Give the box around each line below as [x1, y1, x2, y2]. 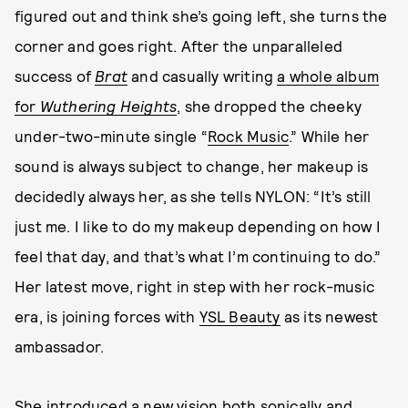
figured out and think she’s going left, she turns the [15, 6, 388, 25]
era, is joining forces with [15, 307, 199, 325]
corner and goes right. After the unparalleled [15, 36, 343, 55]
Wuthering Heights [39, 97, 178, 115]
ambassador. [15, 337, 105, 355]
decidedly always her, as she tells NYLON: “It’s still [15, 187, 372, 205]
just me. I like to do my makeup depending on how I [15, 217, 382, 235]
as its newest [280, 307, 379, 325]
